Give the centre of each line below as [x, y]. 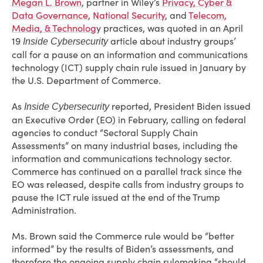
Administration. [44, 210]
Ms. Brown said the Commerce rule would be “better [123, 236]
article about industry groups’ [172, 41]
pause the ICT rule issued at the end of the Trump [116, 197]
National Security [129, 15]
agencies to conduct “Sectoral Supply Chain [105, 133]
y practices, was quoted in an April [170, 28]
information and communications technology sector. [122, 159]
